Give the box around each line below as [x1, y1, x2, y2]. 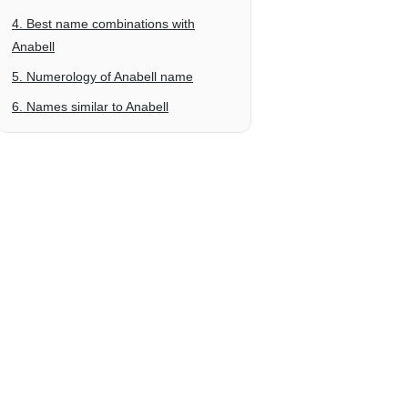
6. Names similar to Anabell [12, 99, 168, 114]
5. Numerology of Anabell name [12, 69, 193, 84]
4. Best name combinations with [12, 16, 195, 31]
